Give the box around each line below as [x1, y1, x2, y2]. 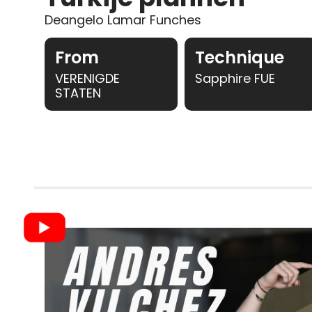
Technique [194, 45, 284, 69]
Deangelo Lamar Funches [44, 10, 201, 29]
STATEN [54, 84, 101, 102]
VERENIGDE [54, 69, 120, 87]
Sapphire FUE [194, 69, 275, 87]
